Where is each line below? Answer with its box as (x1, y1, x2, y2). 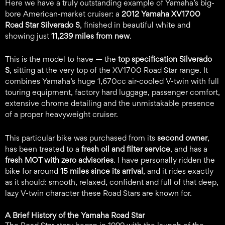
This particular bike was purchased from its (5, 133, 157, 143)
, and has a (170, 144, 207, 154)
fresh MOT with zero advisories (5, 155, 114, 165)
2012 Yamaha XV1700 (122, 9, 200, 19)
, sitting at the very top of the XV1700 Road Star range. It (10, 65, 208, 75)
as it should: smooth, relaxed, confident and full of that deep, (5, 177, 218, 187)
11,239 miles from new (51, 31, 130, 41)
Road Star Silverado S (5, 20, 80, 30)
